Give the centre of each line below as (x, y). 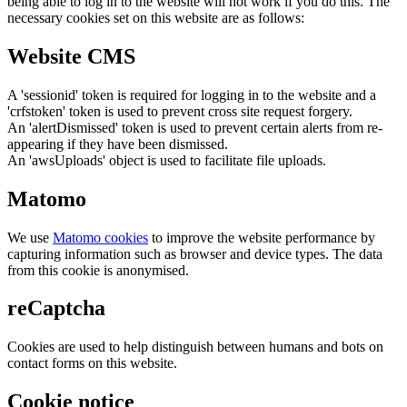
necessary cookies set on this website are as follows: (156, 17)
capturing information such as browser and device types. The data (195, 253)
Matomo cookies (100, 237)
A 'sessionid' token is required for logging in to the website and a (192, 94)
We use (30, 237)
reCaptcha (56, 308)
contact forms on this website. (92, 363)
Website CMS (71, 56)
